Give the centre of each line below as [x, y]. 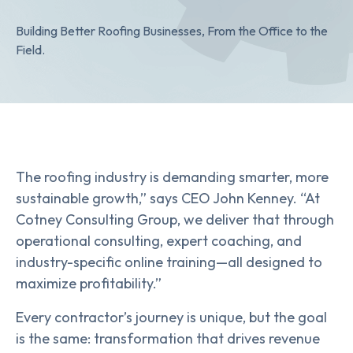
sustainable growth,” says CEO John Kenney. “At [168, 199]
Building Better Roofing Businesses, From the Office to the [172, 31]
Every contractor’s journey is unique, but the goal [171, 318]
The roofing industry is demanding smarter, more [172, 177]
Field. [30, 50]
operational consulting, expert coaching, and [159, 241]
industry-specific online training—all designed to [169, 262]
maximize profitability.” [89, 284]
